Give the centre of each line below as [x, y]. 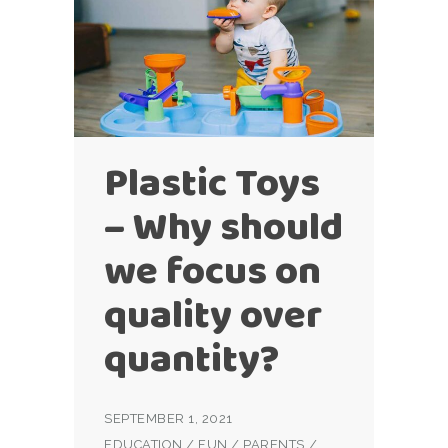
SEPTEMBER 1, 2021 [168, 418]
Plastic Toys [212, 181]
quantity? [191, 357]
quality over [213, 313]
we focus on [212, 269]
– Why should [223, 225]
